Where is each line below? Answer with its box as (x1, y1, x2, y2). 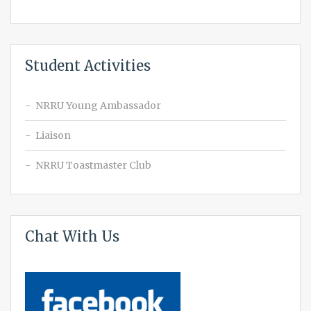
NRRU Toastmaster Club (35, 158, 151, 171)
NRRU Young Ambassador (35, 99, 161, 112)
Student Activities (25, 56, 151, 74)
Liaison (35, 128, 71, 142)
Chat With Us (25, 227, 119, 245)
